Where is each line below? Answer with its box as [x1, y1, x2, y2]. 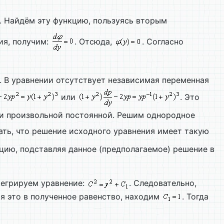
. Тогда [182, 191, 208, 201]
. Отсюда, [74, 36, 114, 47]
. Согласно [142, 36, 183, 47]
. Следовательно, [129, 177, 196, 188]
